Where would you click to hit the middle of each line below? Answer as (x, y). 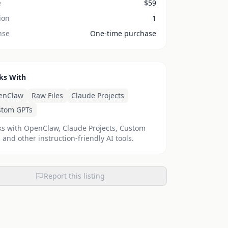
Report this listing (74, 176)
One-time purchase (123, 33)
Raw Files (47, 95)
